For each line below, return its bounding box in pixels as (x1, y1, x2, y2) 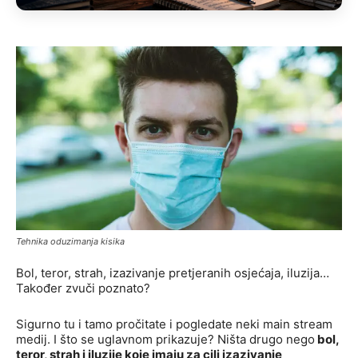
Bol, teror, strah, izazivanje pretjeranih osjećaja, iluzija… (16, 265, 329, 281)
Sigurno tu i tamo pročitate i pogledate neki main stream (16, 316, 332, 332)
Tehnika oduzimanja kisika (16, 236, 125, 248)
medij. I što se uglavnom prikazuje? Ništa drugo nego (16, 332, 315, 348)
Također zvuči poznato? (16, 280, 150, 296)
